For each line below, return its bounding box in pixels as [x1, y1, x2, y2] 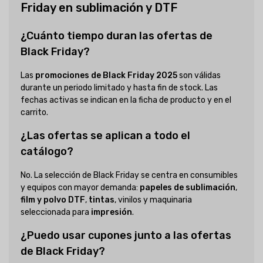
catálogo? [21, 145, 73, 159]
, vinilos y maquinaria [114, 195, 192, 205]
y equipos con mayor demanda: [21, 183, 140, 193]
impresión [91, 207, 132, 218]
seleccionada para [21, 207, 91, 218]
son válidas [177, 70, 221, 81]
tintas [89, 195, 114, 205]
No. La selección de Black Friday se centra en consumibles [21, 170, 238, 181]
